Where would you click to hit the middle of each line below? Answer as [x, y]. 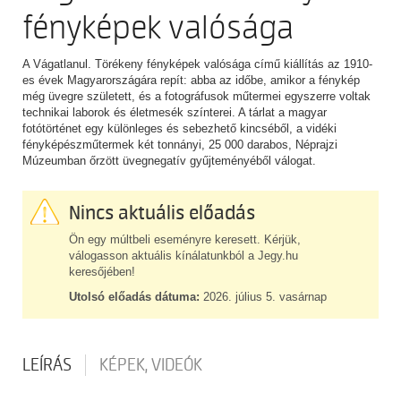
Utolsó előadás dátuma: [134, 297]
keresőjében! [102, 272]
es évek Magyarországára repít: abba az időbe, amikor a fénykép [191, 81]
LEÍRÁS [47, 365]
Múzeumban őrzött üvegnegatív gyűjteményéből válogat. [169, 161]
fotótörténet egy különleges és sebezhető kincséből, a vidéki [179, 129]
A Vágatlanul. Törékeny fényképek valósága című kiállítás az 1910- [197, 64]
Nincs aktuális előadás [162, 213]
